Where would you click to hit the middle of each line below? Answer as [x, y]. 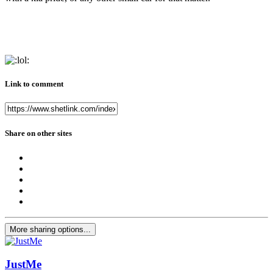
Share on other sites [38, 133]
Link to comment [34, 84]
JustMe [23, 264]
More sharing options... [50, 229]
